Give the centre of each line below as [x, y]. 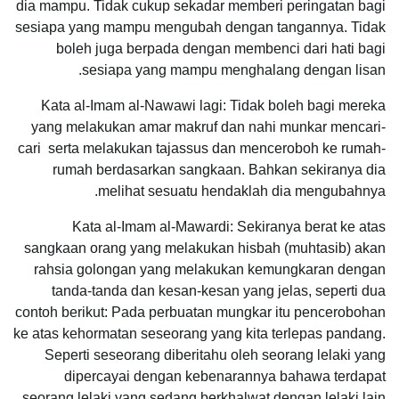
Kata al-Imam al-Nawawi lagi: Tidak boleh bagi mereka [213, 105]
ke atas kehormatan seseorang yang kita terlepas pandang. [199, 333]
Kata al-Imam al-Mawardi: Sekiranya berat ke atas [229, 226]
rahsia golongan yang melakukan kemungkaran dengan [210, 269]
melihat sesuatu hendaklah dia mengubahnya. [242, 191]
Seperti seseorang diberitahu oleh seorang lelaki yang [215, 354]
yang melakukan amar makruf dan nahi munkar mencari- [208, 126]
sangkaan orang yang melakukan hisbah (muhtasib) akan [205, 248]
